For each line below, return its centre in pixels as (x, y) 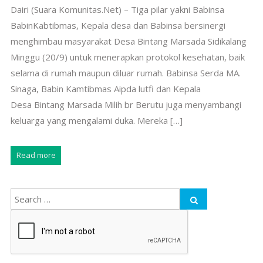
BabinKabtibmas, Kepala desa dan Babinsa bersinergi (118, 26)
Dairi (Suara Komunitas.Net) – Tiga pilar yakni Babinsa (117, 10)
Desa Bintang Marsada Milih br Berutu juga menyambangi (126, 105)
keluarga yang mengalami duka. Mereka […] (96, 121)
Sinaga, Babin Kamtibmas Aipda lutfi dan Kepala (105, 89)
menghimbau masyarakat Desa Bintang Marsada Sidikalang (128, 41)
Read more (36, 155)
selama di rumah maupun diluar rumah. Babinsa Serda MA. (127, 73)
